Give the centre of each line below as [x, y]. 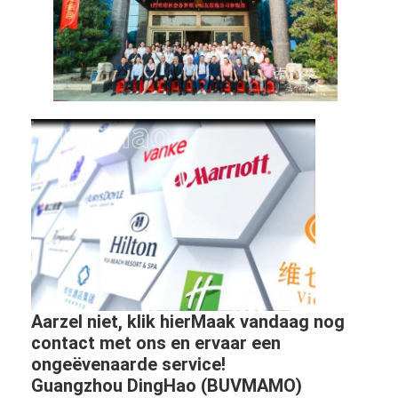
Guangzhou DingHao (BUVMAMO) [167, 385]
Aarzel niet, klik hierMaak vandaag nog [188, 321]
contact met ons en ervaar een [156, 342]
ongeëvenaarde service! [129, 364]
